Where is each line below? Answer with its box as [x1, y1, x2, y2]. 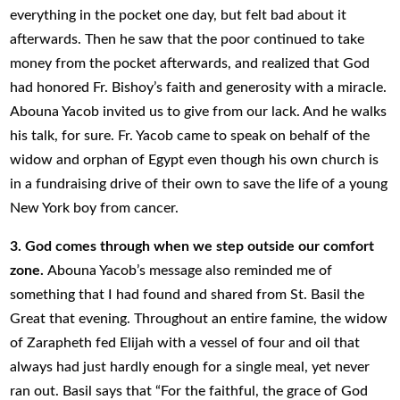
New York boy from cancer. [10, 200, 179, 215]
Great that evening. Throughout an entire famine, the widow [10, 311, 388, 326]
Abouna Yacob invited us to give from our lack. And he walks [10, 104, 387, 119]
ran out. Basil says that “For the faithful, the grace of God [10, 383, 369, 398]
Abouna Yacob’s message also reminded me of [47, 262, 333, 278]
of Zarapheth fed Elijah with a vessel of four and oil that [10, 335, 361, 350]
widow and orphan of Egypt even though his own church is [10, 152, 379, 167]
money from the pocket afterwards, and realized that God [10, 55, 371, 71]
